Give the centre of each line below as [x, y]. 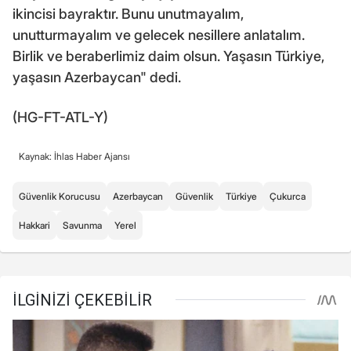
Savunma [82, 225]
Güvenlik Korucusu [60, 196]
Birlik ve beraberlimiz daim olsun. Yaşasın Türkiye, [168, 56]
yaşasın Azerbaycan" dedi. [97, 77]
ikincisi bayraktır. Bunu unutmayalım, [128, 13]
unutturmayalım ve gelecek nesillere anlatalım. [159, 34]
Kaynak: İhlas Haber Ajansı [74, 156]
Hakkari [34, 225]
